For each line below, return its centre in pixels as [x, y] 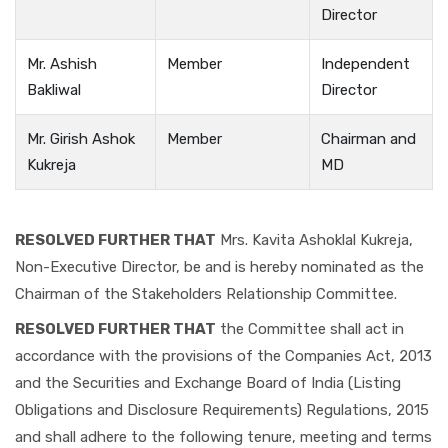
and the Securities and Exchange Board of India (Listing [208, 382]
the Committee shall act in [310, 328]
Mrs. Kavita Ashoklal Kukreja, [314, 240]
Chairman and [369, 138]
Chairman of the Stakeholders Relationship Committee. [206, 294]
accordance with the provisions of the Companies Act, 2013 [223, 355]
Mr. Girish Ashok [81, 138]
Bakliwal [54, 89]
